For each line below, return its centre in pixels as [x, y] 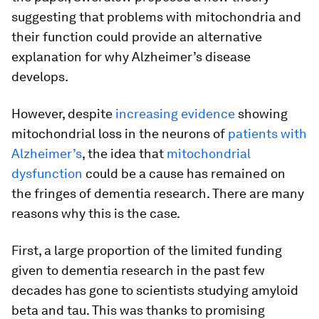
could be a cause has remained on [184, 174]
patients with [267, 134]
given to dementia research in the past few [138, 271]
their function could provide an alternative [137, 37]
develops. [40, 77]
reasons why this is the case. [96, 214]
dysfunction [47, 174]
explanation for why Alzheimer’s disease [131, 57]
